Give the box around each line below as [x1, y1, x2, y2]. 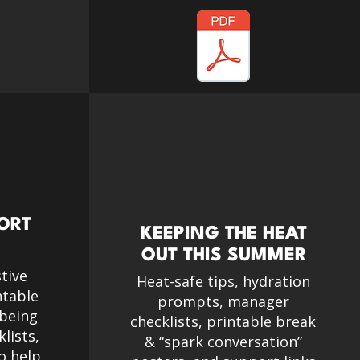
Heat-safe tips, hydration [136, 272, 310, 291]
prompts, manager [157, 292, 289, 311]
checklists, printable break [130, 312, 317, 331]
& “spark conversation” [144, 332, 302, 351]
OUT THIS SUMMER [141, 247, 307, 264]
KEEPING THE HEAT [141, 225, 308, 243]
